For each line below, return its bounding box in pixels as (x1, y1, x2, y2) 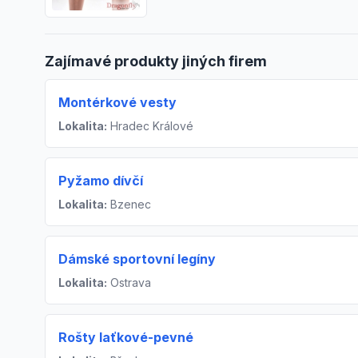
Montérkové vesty (58, 94, 177, 111)
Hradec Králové (107, 119, 193, 133)
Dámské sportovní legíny (58, 251, 216, 268)
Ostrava (107, 276, 151, 290)
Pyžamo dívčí (58, 173, 143, 189)
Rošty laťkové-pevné (58, 329, 193, 346)
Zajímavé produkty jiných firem (45, 53, 267, 70)
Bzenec (107, 197, 151, 212)
